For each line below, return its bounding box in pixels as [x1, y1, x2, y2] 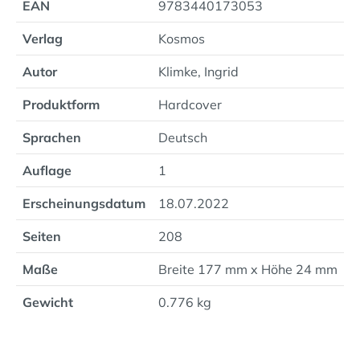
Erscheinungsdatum [22, 195, 145, 211]
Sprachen [22, 129, 81, 145]
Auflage [22, 162, 72, 178]
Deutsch [158, 129, 207, 145]
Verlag [22, 31, 63, 47]
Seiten [22, 228, 61, 244]
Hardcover [158, 96, 222, 112]
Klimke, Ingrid [158, 63, 239, 80]
